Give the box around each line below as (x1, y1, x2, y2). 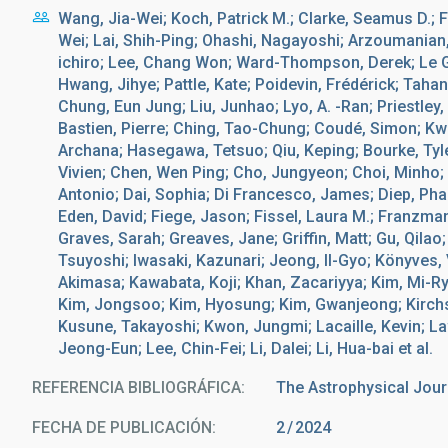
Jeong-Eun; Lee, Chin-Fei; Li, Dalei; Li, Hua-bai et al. (58, 339, 433, 358)
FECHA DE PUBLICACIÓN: (32, 418, 216, 437)
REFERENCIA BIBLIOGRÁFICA (32, 378, 241, 397)
